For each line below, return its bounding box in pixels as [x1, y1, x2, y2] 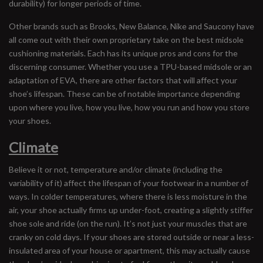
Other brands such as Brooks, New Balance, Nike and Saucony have [9, 21, 254, 31]
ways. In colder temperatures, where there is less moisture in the [9, 191, 247, 201]
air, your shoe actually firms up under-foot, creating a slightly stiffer [9, 205, 253, 215]
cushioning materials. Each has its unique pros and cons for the [9, 48, 238, 58]
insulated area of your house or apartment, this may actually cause [9, 245, 250, 255]
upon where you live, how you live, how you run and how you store [9, 102, 249, 112]
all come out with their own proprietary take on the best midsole [9, 35, 244, 45]
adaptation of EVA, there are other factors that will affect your [9, 75, 237, 85]
